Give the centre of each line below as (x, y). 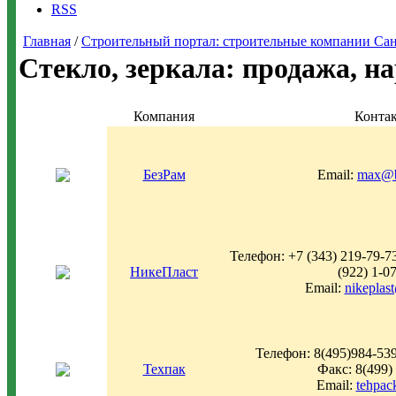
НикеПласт (164, 272)
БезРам (164, 175)
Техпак (164, 369)
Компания (164, 116)
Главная (47, 41)
